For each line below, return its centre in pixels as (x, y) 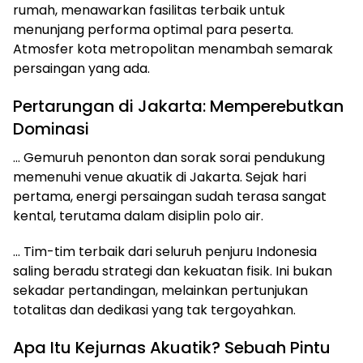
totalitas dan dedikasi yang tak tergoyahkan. (154, 310)
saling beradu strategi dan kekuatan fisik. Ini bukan (173, 271)
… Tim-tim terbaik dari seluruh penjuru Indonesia (165, 251)
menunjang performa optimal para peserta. (153, 29)
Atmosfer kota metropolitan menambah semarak (173, 49)
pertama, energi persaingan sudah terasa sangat (170, 196)
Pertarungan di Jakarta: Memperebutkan (178, 106)
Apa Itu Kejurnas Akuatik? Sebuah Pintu (172, 347)
